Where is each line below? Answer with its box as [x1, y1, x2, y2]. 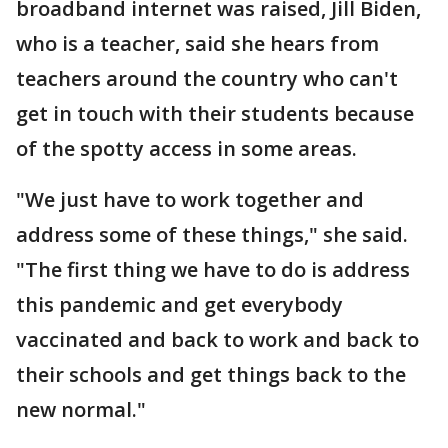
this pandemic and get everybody [16, 291, 343, 319]
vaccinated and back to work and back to [16, 326, 419, 354]
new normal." [16, 396, 146, 424]
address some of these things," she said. [16, 221, 408, 249]
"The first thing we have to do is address [16, 256, 410, 284]
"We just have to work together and [16, 186, 364, 214]
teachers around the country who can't [16, 65, 398, 93]
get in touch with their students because [16, 100, 414, 128]
